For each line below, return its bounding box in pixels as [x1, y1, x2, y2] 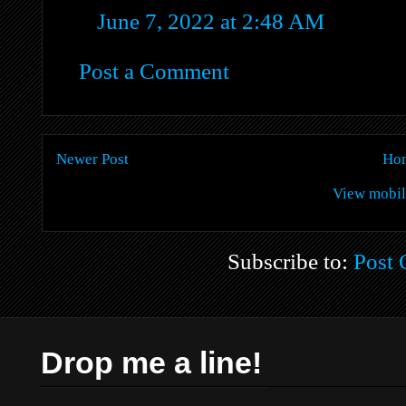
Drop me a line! [41, 345, 262, 381]
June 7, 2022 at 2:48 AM [97, 8, 324, 34]
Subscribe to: [227, 249, 354, 275]
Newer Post [56, 150, 129, 168]
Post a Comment [79, 58, 229, 83]
